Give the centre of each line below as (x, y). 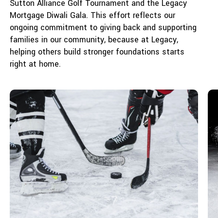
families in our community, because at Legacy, (94, 39)
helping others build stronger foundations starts (97, 52)
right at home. (35, 64)
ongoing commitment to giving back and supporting (103, 27)
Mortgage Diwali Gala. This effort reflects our (92, 15)
